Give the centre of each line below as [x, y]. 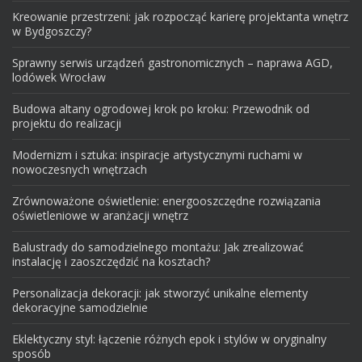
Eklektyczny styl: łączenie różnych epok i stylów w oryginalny [169, 339]
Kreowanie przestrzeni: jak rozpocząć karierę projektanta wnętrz [180, 16]
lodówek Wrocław [59, 77]
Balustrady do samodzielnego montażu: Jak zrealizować [158, 246]
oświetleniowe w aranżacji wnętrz [100, 215]
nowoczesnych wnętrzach [80, 169]
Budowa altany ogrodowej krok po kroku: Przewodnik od [161, 108]
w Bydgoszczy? [52, 31]
